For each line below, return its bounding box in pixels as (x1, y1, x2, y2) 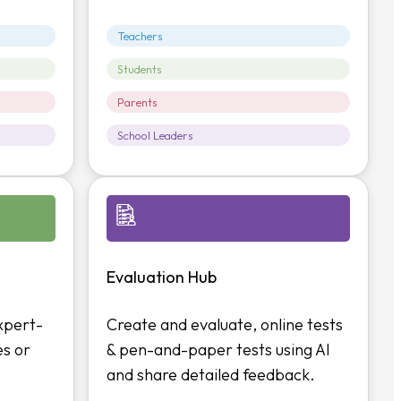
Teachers (117, 29, 164, 44)
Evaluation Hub (107, 266, 218, 287)
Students (117, 62, 163, 77)
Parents (117, 95, 158, 110)
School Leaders (117, 128, 194, 143)
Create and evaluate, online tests (107, 313, 344, 335)
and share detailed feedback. (107, 363, 316, 385)
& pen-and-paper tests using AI (107, 338, 331, 360)
